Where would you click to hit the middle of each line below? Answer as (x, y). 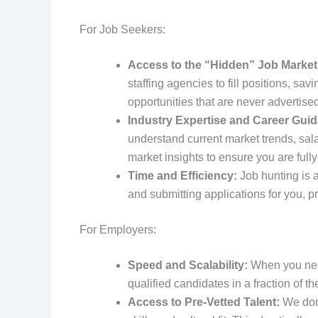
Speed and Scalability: (188, 265)
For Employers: (118, 230)
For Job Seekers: (122, 30)
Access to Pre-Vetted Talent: (204, 302)
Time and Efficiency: (182, 176)
